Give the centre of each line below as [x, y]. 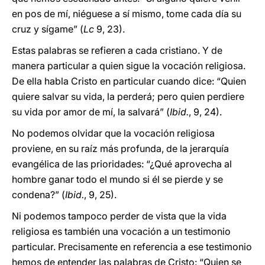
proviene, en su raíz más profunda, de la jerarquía [120, 148]
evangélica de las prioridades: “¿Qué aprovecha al [122, 164]
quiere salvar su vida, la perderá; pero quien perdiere [128, 96]
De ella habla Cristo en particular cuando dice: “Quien [129, 81]
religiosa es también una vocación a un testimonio [121, 231]
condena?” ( [38, 195]
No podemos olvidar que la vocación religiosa [113, 133]
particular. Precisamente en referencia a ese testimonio [132, 247]
